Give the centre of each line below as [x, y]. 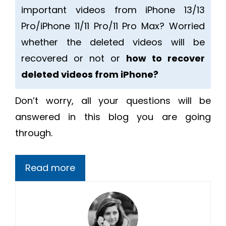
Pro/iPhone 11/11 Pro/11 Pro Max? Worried [113, 26]
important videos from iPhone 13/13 [113, 10]
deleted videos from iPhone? [90, 75]
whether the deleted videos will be [113, 42]
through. [34, 133]
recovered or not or [74, 59]
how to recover [165, 59]
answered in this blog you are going [113, 117]
